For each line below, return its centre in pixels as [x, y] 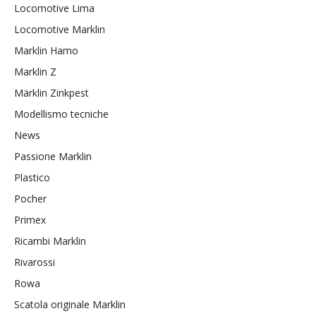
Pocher [30, 198]
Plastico [32, 177]
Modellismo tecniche [61, 114]
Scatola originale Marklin [70, 304]
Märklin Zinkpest [51, 92]
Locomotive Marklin [60, 29]
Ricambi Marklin [50, 241]
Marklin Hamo [46, 50]
